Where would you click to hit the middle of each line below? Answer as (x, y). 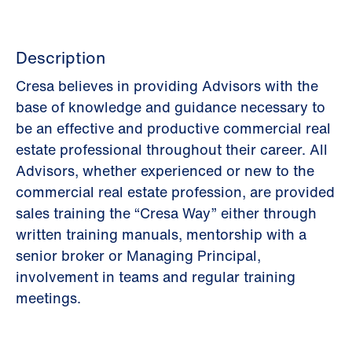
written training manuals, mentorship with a (161, 234)
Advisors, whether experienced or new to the (165, 170)
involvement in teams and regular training (156, 277)
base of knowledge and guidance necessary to (170, 107)
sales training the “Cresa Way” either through (166, 213)
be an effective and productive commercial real (173, 128)
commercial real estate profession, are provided (175, 192)
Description (60, 58)
